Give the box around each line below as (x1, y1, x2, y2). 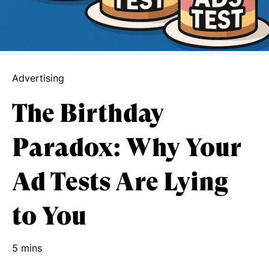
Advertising (12, 72, 64, 84)
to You (12, 201, 86, 231)
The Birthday (12, 98, 164, 128)
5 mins (12, 242, 42, 254)
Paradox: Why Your (12, 133, 241, 162)
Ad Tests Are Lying (12, 167, 228, 196)
